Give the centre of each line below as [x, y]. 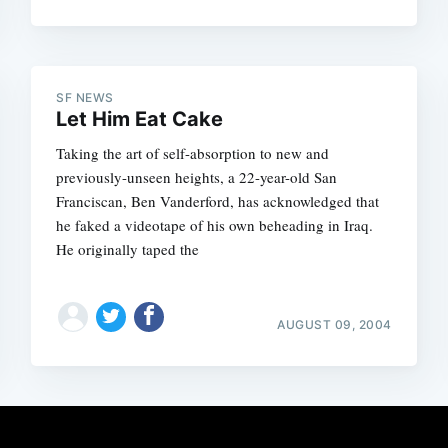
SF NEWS [85, 97]
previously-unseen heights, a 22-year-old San [197, 177]
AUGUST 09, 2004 [334, 324]
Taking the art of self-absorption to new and [193, 153]
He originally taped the [128, 249]
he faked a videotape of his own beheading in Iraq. [215, 225]
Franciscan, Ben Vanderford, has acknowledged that [218, 201]
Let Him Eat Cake [140, 119]
